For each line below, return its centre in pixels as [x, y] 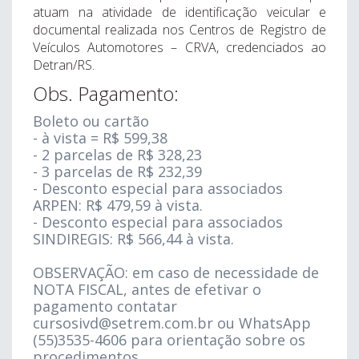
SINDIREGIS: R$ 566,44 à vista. [133, 239]
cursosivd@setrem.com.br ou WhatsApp [172, 323]
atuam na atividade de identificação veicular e [179, 12]
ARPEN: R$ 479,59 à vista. [118, 205]
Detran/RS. [64, 65]
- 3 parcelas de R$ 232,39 [117, 171]
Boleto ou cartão [91, 121]
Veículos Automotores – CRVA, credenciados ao [179, 47]
